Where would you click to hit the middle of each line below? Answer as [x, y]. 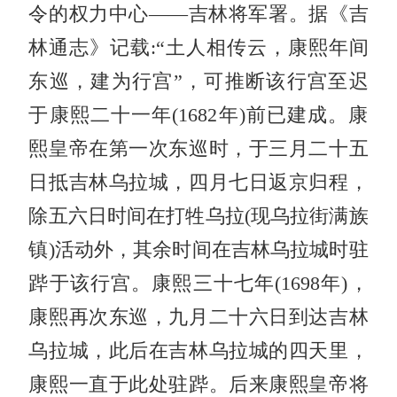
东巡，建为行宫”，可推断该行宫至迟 [198, 82]
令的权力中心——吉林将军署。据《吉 [198, 15]
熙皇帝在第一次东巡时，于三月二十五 [198, 149]
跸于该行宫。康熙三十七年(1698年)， [198, 284]
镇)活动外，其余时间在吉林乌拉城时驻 [198, 250]
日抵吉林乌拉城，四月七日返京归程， [198, 183]
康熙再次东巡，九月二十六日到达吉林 [198, 318]
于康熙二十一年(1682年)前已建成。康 [198, 116]
